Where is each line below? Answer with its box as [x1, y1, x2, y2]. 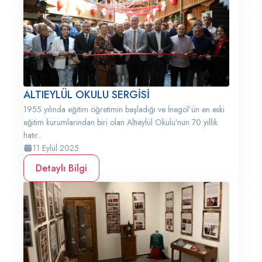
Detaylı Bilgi [36, 161, 87, 175]
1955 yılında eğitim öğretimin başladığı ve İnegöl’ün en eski [23, 104, 225, 115]
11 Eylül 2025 [33, 142, 79, 154]
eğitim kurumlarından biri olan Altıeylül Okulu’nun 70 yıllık [23, 116, 218, 128]
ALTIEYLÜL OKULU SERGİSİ [23, 87, 150, 102]
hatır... [23, 129, 43, 141]
